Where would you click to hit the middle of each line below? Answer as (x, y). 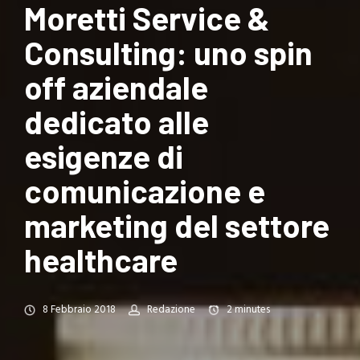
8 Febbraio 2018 (79, 310)
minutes (252, 310)
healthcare (101, 260)
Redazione (171, 310)
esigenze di (104, 156)
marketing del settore (177, 225)
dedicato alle (117, 122)
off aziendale (116, 87)
